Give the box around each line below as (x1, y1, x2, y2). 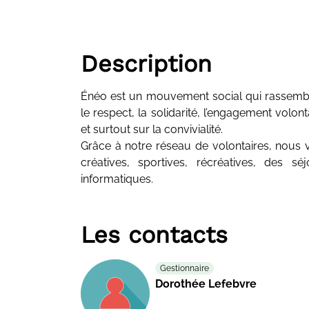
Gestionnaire (160, 263, 210, 273)
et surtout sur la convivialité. (81, 123, 223, 136)
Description (81, 50, 212, 77)
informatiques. (81, 172, 153, 186)
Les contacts (81, 221, 228, 248)
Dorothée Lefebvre (155, 277, 257, 290)
